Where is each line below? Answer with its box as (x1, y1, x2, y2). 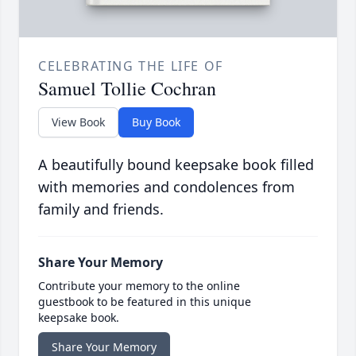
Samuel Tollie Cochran (38, 75, 216, 102)
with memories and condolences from (38, 177, 295, 197)
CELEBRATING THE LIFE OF (38, 57, 223, 75)
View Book (52, 114, 105, 130)
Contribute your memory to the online (38, 278, 240, 294)
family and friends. (38, 199, 164, 219)
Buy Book (132, 114, 180, 130)
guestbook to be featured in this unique (38, 294, 251, 310)
